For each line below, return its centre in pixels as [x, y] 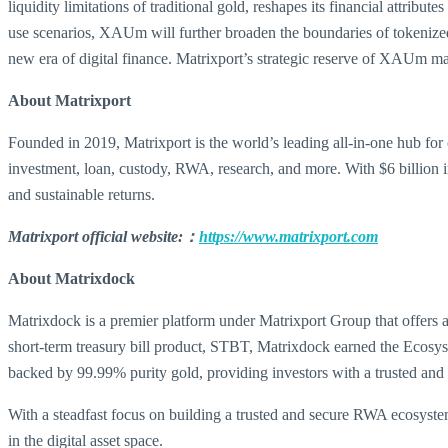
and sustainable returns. [81, 194]
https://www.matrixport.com [288, 236]
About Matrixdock [71, 278]
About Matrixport [69, 100]
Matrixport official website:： [103, 236]
